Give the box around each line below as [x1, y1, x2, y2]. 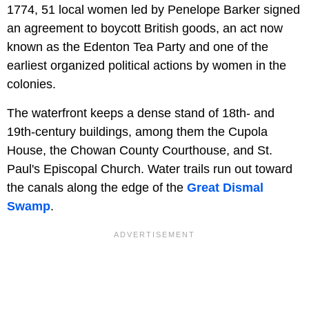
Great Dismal [187, 180, 263, 195]
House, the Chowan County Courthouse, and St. [7, 143, 272, 157]
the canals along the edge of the [7, 180, 187, 195]
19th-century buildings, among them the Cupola [7, 124, 268, 139]
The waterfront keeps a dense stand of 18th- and [7, 106, 275, 120]
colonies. [7, 77, 56, 91]
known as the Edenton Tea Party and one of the [7, 39, 268, 54]
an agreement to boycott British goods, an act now [7, 21, 283, 35]
